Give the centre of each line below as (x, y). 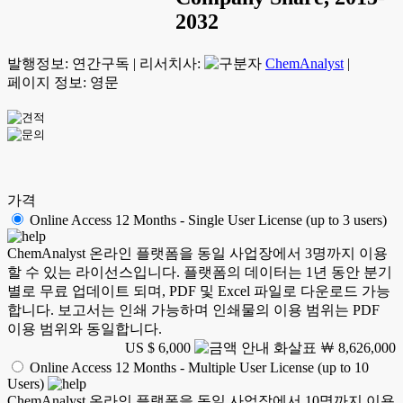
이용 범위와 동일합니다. (85, 329)
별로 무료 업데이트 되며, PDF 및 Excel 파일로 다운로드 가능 (199, 291)
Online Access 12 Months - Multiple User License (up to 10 (199, 367)
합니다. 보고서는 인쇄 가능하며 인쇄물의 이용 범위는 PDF (193, 310)
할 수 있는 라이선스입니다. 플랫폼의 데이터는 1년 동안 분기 (200, 272)
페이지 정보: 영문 (63, 82)
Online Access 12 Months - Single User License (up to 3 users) (208, 220)
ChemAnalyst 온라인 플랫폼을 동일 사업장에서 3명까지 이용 (197, 253)
